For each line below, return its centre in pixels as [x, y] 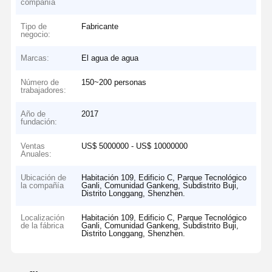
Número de [40, 82]
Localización [43, 217]
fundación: [39, 122]
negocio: [36, 34]
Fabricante [100, 26]
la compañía [42, 186]
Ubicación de [44, 178]
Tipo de [34, 26]
